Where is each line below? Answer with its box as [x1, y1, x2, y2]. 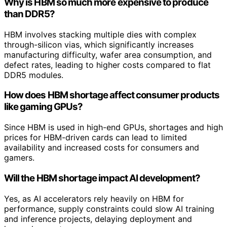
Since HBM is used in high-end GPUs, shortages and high [4, 122, 223, 133]
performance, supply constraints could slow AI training [4, 203, 214, 214]
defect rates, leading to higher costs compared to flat [4, 59, 211, 70]
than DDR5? [4, 8, 55, 20]
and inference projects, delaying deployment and [4, 213, 192, 224]
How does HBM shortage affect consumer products [4, 89, 219, 101]
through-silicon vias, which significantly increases [4, 39, 194, 50]
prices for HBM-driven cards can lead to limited [4, 132, 187, 143]
